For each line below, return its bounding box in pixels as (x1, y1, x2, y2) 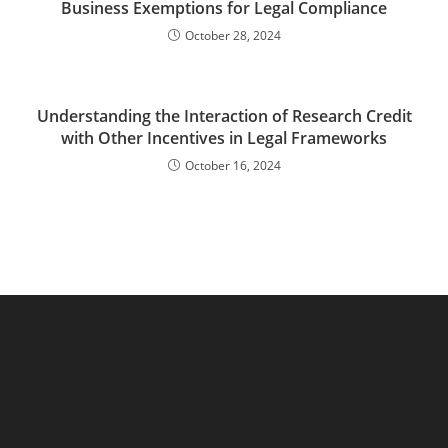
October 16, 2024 (184, 157, 281, 174)
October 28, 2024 (184, 27, 281, 44)
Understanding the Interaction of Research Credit (36, 105, 412, 127)
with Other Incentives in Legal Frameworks (61, 127, 387, 149)
